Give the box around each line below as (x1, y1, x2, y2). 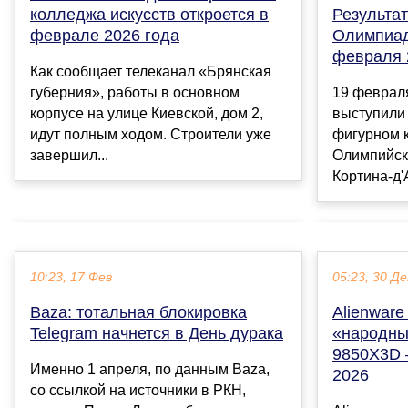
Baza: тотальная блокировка (30, 303, 247, 322)
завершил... (30, 148, 108, 164)
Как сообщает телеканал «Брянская (30, 64, 271, 80)
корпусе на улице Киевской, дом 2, (30, 106, 263, 122)
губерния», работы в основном (30, 85, 240, 101)
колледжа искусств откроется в (30, 5, 269, 25)
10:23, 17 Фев (30, 270, 112, 285)
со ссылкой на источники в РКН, (30, 382, 246, 399)
